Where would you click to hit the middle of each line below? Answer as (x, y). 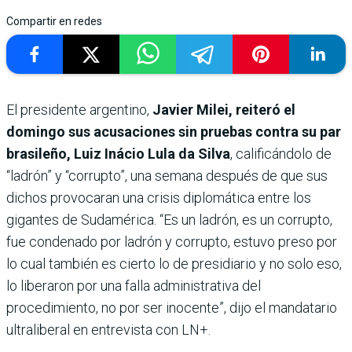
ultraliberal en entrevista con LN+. (108, 329)
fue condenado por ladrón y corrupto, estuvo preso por (172, 241)
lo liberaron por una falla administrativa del (134, 285)
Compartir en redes (54, 21)
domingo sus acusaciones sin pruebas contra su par (174, 131)
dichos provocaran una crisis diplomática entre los (159, 197)
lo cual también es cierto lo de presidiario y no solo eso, (174, 263)
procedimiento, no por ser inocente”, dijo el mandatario (172, 307)
